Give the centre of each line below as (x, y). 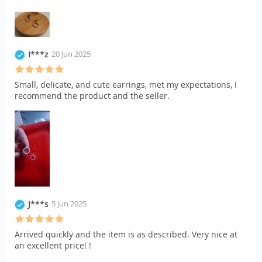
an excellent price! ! (53, 246)
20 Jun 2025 (71, 54)
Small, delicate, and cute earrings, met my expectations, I (126, 85)
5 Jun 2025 (69, 204)
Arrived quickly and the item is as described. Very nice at (126, 235)
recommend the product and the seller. (92, 96)
